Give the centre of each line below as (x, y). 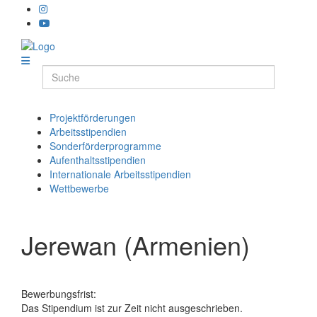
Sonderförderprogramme (105, 145)
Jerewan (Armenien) (136, 244)
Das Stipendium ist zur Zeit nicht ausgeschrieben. (132, 307)
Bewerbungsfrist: (59, 293)
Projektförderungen (93, 117)
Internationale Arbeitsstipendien (120, 174)
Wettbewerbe (79, 188)
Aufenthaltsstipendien (98, 160)
